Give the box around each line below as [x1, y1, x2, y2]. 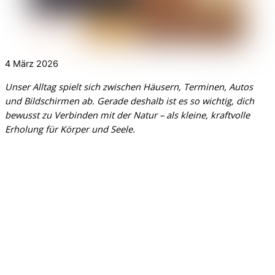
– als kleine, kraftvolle [157, 109, 250, 122]
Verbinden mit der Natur [54, 109, 157, 122]
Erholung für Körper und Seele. [5, 123, 135, 136]
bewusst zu [5, 109, 54, 122]
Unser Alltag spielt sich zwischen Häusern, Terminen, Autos [5, 80, 253, 93]
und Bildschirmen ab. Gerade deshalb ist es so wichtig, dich [5, 95, 254, 107]
